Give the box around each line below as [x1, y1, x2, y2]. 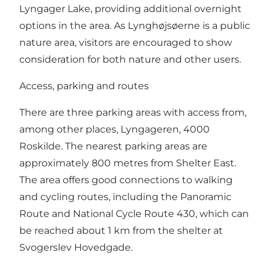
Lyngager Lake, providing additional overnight [19, 3, 242, 15]
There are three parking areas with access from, [19, 107, 246, 119]
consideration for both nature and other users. [19, 54, 241, 66]
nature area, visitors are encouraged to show [19, 37, 232, 49]
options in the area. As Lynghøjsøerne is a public [19, 20, 250, 32]
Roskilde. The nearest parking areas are [19, 140, 207, 152]
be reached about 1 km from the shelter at [19, 225, 223, 237]
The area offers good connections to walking [19, 174, 233, 186]
